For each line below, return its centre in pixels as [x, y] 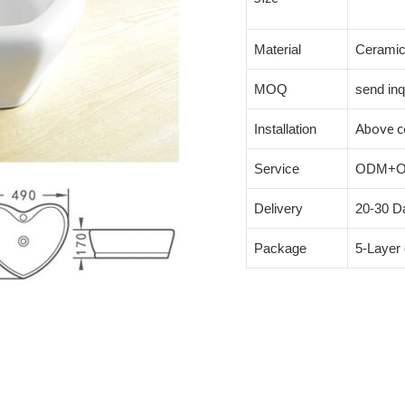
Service [277, 169]
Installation [285, 129]
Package [280, 249]
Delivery [278, 209]
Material [278, 50]
